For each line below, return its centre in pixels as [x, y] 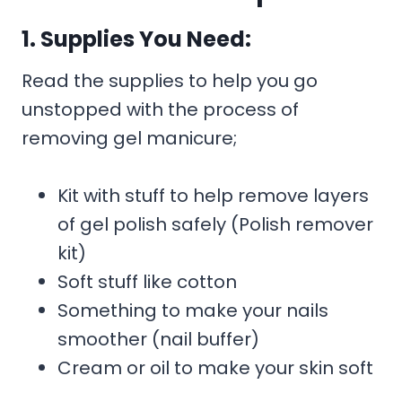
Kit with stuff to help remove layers [213, 195]
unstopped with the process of [160, 109]
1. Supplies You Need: [136, 39]
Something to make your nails [193, 310]
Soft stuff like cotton [147, 281]
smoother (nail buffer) [158, 339]
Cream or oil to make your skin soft [215, 367]
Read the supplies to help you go [170, 80]
